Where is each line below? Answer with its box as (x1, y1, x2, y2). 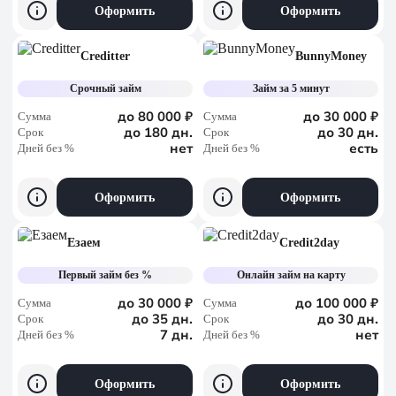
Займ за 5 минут (252, 82, 330, 95)
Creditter (80, 49, 130, 63)
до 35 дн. (132, 310, 193, 328)
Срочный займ (69, 82, 141, 95)
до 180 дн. (124, 124, 193, 141)
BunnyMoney (295, 49, 367, 63)
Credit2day (279, 236, 339, 249)
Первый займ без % (58, 269, 153, 281)
